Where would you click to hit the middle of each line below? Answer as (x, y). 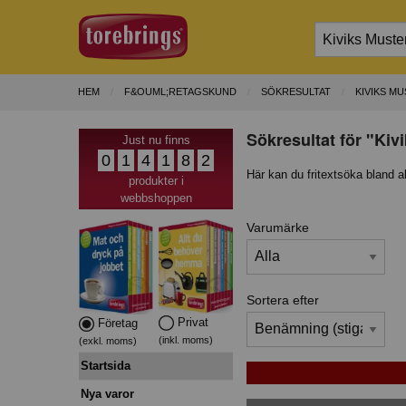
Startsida (106, 365)
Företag (116, 323)
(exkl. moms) (108, 340)
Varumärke (278, 227)
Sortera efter (283, 300)
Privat (192, 322)
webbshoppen (156, 198)
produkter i (156, 180)
